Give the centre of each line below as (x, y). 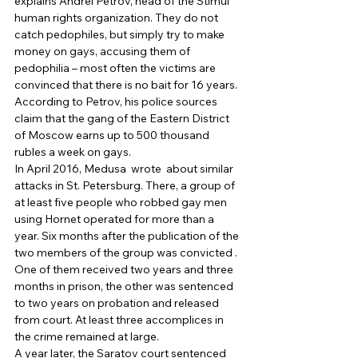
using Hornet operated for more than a (115, 219)
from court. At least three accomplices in (120, 319)
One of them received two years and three (125, 269)
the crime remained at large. (88, 336)
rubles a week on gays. (74, 151)
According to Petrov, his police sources (117, 101)
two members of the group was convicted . (127, 252)
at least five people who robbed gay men (122, 202)
